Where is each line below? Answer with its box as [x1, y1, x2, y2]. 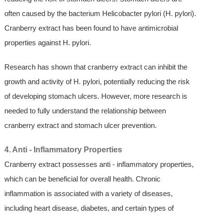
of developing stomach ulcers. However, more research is [4, 91, 187, 100]
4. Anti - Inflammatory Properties [4, 145, 122, 154]
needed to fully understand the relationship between [4, 106, 166, 115]
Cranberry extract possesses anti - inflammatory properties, [4, 160, 194, 168]
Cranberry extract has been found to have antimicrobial [4, 23, 178, 32]
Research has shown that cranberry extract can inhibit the [4, 62, 187, 71]
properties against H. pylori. [4, 38, 91, 47]
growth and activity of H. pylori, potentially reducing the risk [4, 77, 190, 86]
